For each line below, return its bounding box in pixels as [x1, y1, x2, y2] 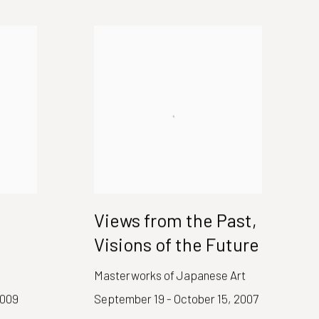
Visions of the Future [94, 234, 259, 256]
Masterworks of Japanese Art [94, 268, 246, 283]
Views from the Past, [94, 209, 257, 231]
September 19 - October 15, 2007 [94, 291, 258, 306]
